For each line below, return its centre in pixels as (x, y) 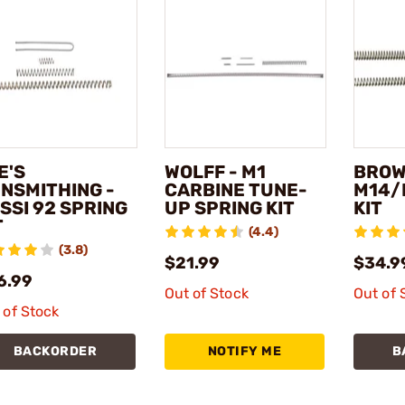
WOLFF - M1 (215, 172)
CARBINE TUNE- (235, 190)
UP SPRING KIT (229, 208)
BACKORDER (55, 351)
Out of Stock (206, 293)
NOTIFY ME (244, 351)
